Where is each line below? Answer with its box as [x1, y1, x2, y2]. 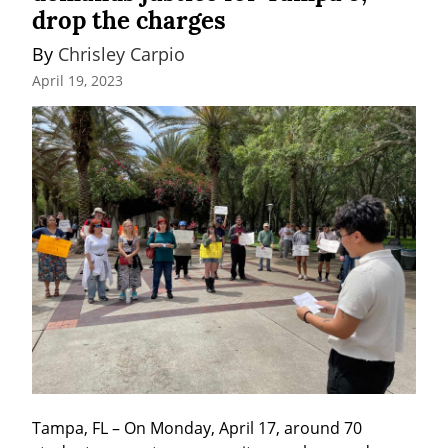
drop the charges [32, 4, 226, 36]
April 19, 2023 [32, 71, 123, 91]
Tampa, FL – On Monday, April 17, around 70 [32, 417, 362, 440]
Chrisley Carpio [58, 41, 185, 66]
